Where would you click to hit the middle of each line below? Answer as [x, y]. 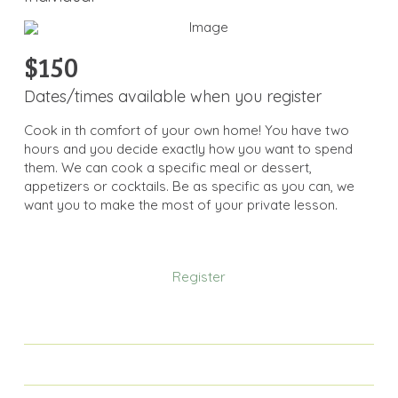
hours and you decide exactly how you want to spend [188, 148]
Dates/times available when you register [172, 96]
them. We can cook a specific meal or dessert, [167, 167]
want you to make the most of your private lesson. [180, 204]
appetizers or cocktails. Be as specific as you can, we [189, 186]
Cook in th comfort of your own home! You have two [186, 130]
